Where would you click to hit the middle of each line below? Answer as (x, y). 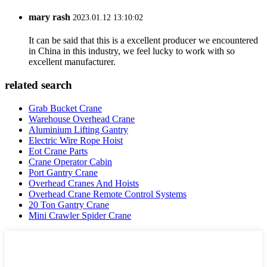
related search (38, 85)
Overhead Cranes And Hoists (84, 183)
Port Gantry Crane (63, 172)
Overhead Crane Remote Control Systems (108, 194)
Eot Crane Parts (58, 151)
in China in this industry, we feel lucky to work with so (132, 51)
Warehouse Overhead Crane (82, 119)
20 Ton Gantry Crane (69, 204)
